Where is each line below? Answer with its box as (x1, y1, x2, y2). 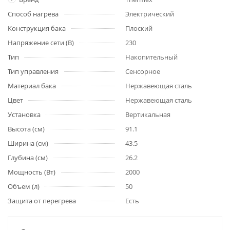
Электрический (125, 9, 174, 18)
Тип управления (8, 67, 59, 76)
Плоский (125, 24, 152, 33)
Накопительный (125, 52, 178, 62)
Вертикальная (125, 110, 170, 119)
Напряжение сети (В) (8, 38, 74, 47)
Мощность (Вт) (8, 167, 55, 177)
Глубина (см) (8, 153, 48, 162)
